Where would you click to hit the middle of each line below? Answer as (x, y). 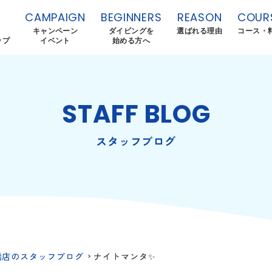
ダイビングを (131, 30)
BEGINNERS (131, 17)
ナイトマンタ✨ (125, 256)
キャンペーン (55, 30)
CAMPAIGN (55, 17)
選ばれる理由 (200, 30)
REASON (200, 17)
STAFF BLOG (136, 114)
